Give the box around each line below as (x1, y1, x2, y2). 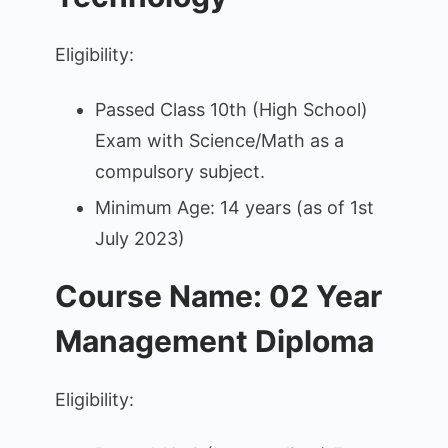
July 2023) (95, 227, 185, 249)
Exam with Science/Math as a (95, 129, 344, 151)
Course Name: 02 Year (55, 277, 382, 314)
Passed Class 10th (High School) (95, 98, 368, 120)
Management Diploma (55, 322, 374, 359)
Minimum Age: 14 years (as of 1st (95, 196, 374, 218)
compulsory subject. (95, 160, 265, 182)
